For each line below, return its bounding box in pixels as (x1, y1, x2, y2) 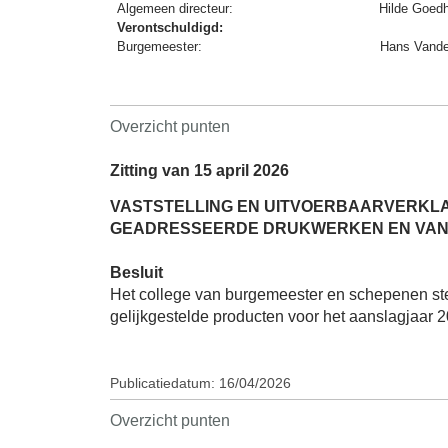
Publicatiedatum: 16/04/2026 (110, 375, 291, 391)
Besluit (110, 263, 163, 281)
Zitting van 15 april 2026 (110, 162, 289, 180)
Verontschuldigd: (117, 20, 224, 36)
